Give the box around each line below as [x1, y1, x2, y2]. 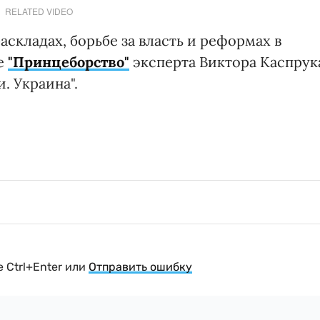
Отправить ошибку [89, 259, 192, 274]
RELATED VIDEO [4, 4, 73, 17]
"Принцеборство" [8, 52, 129, 71]
